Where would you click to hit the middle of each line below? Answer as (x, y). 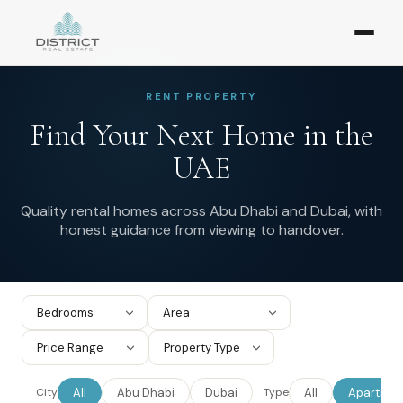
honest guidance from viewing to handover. (201, 230)
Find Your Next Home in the (201, 135)
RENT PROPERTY (201, 96)
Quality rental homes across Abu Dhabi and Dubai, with (201, 211)
